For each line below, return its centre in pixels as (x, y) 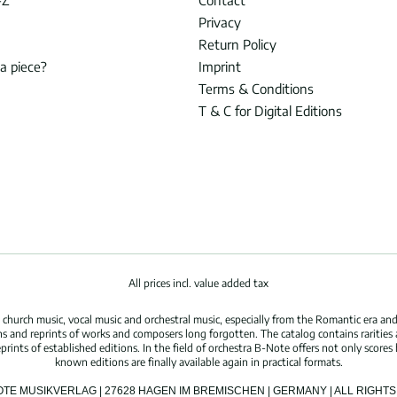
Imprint (220, 66)
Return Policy (237, 44)
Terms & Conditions (256, 89)
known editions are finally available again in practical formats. (198, 362)
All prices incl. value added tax (198, 284)
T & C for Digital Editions (270, 111)
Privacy (220, 22)
